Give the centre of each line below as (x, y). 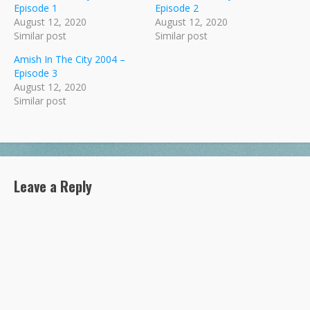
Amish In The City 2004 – (70, 59)
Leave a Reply (53, 186)
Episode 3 (36, 73)
